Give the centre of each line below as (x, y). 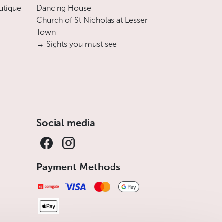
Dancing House (64, 8)
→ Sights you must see (77, 44)
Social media (66, 123)
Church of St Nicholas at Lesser (92, 20)
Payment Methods (78, 167)
